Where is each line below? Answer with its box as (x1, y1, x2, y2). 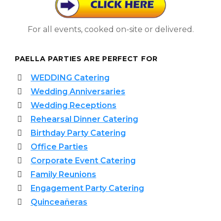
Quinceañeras (31, 197, 87, 207)
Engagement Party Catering (31, 184, 144, 193)
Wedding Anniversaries (31, 87, 125, 97)
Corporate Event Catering (31, 156, 136, 166)
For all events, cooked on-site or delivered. (27, 25, 194, 35)
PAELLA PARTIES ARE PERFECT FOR (15, 54, 158, 64)
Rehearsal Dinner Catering (31, 114, 138, 124)
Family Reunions (31, 170, 96, 180)
